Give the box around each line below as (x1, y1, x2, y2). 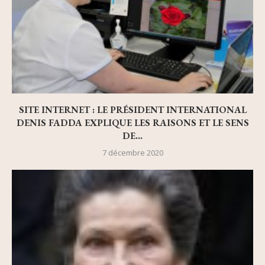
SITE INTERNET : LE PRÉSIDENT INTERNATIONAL (18, 104, 247, 117)
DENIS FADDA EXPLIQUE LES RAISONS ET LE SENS (16, 117, 249, 130)
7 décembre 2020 (102, 147, 163, 159)
